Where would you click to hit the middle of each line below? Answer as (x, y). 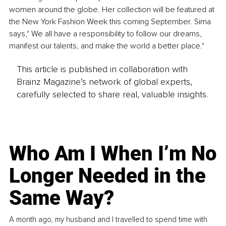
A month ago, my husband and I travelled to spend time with (108, 220)
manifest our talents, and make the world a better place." (107, 46)
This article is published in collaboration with (102, 69)
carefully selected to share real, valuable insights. (112, 95)
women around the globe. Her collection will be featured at (113, 9)
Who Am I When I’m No (113, 154)
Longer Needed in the (108, 176)
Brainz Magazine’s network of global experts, (104, 82)
